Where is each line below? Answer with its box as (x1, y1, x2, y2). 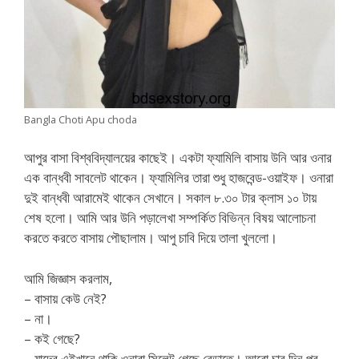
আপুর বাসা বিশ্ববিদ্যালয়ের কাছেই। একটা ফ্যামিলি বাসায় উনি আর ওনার (24, 148, 332, 167)
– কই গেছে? (24, 329, 80, 348)
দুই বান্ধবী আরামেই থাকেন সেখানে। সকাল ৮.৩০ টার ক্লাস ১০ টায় (24, 188, 317, 208)
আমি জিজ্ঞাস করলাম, (24, 268, 112, 288)
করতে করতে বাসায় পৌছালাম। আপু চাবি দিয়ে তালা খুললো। (24, 228, 277, 248)
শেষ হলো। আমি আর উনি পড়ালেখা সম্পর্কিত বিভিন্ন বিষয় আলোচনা (24, 208, 316, 228)
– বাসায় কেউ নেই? (24, 288, 107, 308)
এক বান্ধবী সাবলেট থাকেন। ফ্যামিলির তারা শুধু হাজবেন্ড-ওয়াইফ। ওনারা (24, 168, 333, 188)
